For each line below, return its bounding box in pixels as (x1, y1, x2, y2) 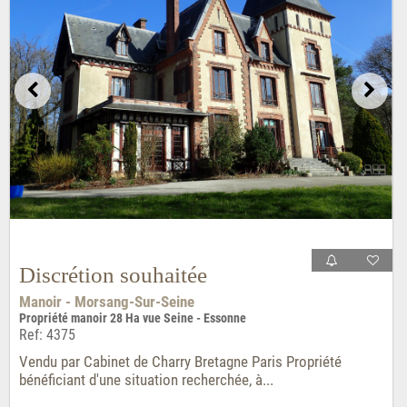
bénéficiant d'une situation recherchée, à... (18, 370, 273, 389)
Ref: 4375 (18, 325, 75, 343)
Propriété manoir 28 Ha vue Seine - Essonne (18, 310, 246, 326)
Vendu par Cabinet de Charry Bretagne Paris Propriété (18, 352, 342, 371)
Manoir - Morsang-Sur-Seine (18, 292, 194, 311)
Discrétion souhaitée (18, 262, 207, 287)
